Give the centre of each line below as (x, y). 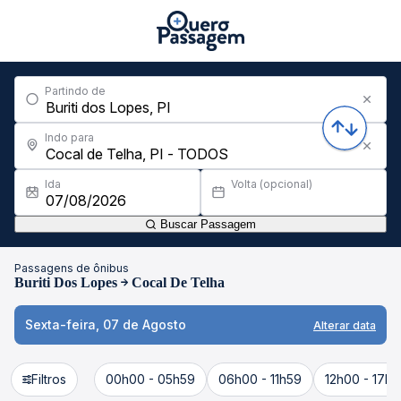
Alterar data (345, 325)
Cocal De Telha (178, 282)
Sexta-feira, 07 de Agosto (106, 324)
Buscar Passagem (206, 224)
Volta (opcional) (272, 184)
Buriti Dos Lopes (66, 282)
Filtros (49, 379)
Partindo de (75, 91)
